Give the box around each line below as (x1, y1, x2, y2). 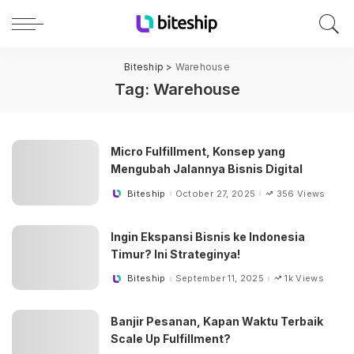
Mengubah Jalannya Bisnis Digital (111, 162, 303, 176)
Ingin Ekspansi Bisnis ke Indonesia (111, 229, 305, 243)
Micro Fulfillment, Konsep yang (111, 145, 285, 159)
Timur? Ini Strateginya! (111, 247, 240, 261)
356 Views (276, 187, 326, 199)
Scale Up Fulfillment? (111, 332, 231, 346)
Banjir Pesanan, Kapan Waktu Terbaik (111, 314, 323, 329)
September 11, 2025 (175, 273, 264, 284)
